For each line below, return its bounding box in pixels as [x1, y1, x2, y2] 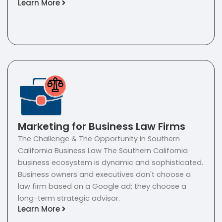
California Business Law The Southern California [18, 146, 188, 156]
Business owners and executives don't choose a [18, 169, 191, 180]
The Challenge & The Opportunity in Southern [18, 134, 180, 144]
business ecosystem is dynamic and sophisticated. [18, 158, 203, 168]
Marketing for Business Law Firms [18, 119, 185, 134]
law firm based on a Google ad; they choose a [18, 181, 186, 192]
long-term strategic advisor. [18, 193, 120, 204]
